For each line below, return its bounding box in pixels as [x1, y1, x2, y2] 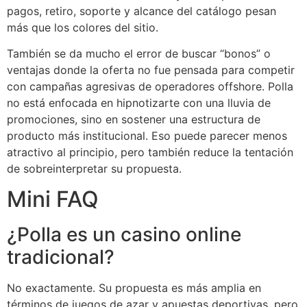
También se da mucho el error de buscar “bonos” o [7, 47, 271, 61]
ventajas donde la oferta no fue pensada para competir [7, 63, 295, 77]
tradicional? [7, 245, 114, 269]
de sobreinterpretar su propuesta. [7, 162, 182, 176]
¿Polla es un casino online [7, 223, 241, 247]
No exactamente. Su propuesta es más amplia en [7, 281, 261, 295]
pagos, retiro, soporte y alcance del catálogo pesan [7, 3, 276, 18]
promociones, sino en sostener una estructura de [7, 112, 260, 127]
